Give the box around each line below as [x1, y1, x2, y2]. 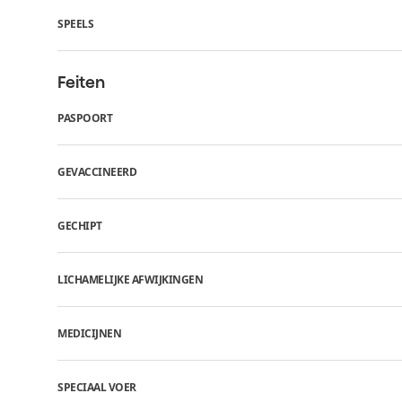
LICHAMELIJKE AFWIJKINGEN [57, 271, 203, 287]
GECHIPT [57, 217, 102, 233]
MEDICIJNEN [57, 325, 121, 341]
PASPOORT [57, 109, 112, 126]
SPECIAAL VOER [57, 379, 136, 395]
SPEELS [57, 15, 93, 31]
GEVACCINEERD [57, 163, 136, 179]
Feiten [57, 73, 105, 92]
